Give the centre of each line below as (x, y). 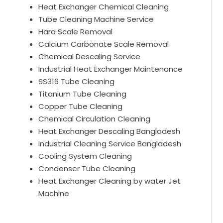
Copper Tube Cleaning (81, 107)
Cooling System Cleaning (85, 156)
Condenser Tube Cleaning (87, 169)
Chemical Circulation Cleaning (95, 119)
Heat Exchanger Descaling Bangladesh (110, 131)
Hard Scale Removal (76, 32)
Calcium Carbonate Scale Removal (104, 44)
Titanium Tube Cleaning (83, 94)
